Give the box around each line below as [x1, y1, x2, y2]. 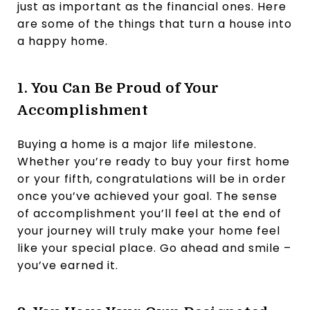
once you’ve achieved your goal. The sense [17, 188, 277, 204]
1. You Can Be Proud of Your [17, 80, 219, 96]
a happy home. [17, 33, 108, 49]
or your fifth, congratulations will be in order [17, 170, 286, 187]
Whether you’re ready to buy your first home [17, 153, 290, 170]
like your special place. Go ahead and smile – [17, 239, 291, 256]
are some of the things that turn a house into [17, 15, 292, 32]
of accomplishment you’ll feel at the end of [17, 205, 282, 221]
